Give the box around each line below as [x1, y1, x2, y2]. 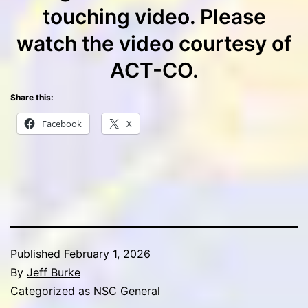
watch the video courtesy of [16, 30, 291, 56]
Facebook [42, 117, 82, 130]
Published [10, 246, 64, 261]
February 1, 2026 [64, 246, 151, 261]
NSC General [93, 283, 160, 298]
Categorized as [10, 283, 93, 298]
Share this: [10, 91, 54, 102]
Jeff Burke [27, 265, 80, 279]
